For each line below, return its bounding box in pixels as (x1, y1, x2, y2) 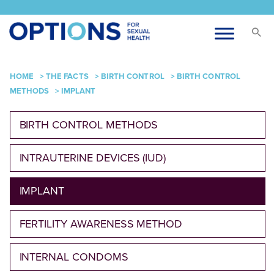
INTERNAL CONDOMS (19, 250, 128, 264)
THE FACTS (45, 72, 89, 81)
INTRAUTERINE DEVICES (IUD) (19, 151, 166, 165)
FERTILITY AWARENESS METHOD (19, 217, 183, 231)
